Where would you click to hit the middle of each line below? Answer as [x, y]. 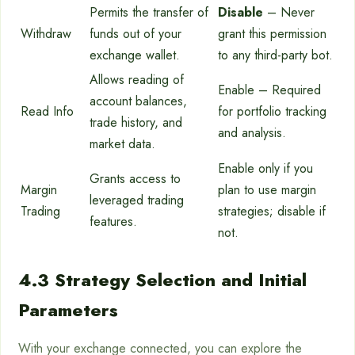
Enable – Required [269, 90]
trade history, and [136, 123]
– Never [289, 13]
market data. [122, 144]
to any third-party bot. [275, 55]
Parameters [68, 310]
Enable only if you [265, 169]
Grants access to [135, 179]
